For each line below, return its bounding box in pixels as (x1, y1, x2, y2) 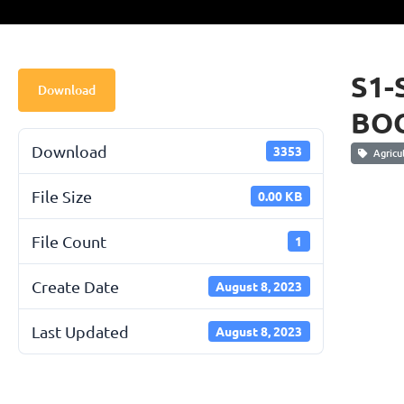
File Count (32, 231, 106, 251)
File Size (32, 186, 92, 206)
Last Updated (32, 321, 129, 341)
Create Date (32, 276, 119, 296)
